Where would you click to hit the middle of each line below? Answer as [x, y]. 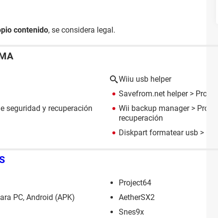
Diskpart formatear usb [158, 133]
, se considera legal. [82, 30]
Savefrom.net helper [153, 94]
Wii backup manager [154, 108]
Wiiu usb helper [145, 79]
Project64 [135, 182]
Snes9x [131, 212]
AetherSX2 [137, 197]
